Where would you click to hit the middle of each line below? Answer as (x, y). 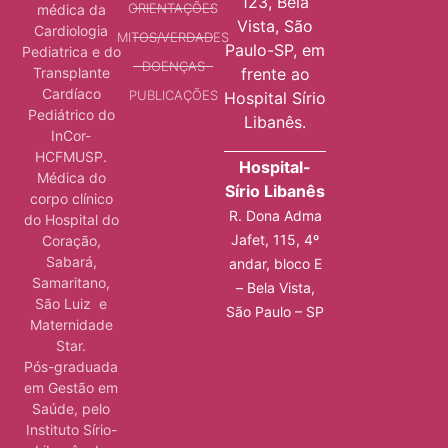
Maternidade (71, 324)
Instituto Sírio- (71, 429)
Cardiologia (71, 30)
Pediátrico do (71, 114)
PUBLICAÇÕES (173, 94)
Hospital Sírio (275, 97)
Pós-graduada (71, 366)
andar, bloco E (275, 264)
